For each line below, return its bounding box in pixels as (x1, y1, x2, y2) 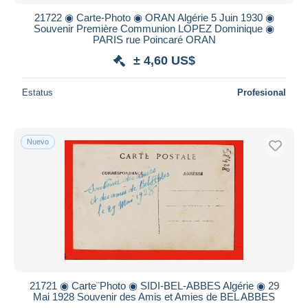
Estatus (22, 87, 53, 98)
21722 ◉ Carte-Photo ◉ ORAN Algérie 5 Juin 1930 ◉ (34, 11, 274, 23)
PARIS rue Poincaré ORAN (92, 33, 216, 45)
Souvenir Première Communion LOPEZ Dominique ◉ (34, 22, 274, 34)
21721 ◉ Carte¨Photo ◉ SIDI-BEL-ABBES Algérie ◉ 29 (29, 279, 279, 291)
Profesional (237, 87, 286, 98)
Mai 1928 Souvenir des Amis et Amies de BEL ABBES (33, 290, 275, 302)
